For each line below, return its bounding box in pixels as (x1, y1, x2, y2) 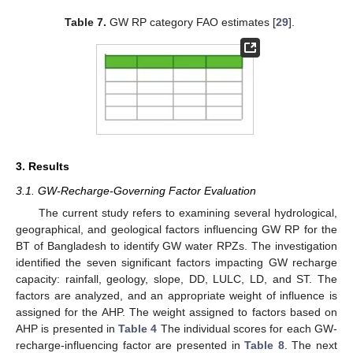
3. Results (16, 160, 69, 173)
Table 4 (118, 322, 158, 336)
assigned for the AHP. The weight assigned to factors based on (16, 306, 337, 319)
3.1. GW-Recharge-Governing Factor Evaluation (16, 184, 256, 198)
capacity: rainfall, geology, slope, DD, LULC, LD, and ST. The (16, 273, 337, 286)
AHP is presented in (16, 322, 119, 336)
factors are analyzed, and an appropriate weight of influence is (16, 289, 337, 303)
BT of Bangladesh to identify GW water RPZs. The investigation (16, 240, 337, 253)
